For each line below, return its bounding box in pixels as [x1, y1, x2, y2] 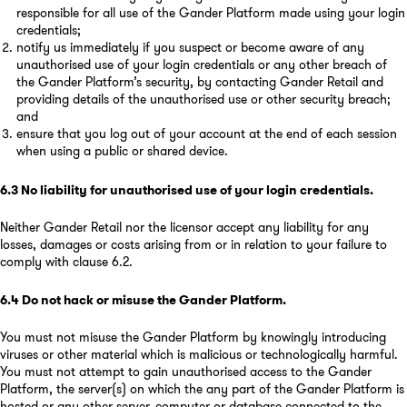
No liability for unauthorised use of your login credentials [21, 181, 370, 200]
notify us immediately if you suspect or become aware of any [15, 38, 364, 57]
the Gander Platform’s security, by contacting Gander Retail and [15, 73, 383, 92]
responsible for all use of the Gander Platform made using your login [15, 4, 405, 23]
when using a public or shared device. [15, 142, 228, 161]
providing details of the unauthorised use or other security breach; [15, 90, 391, 109]
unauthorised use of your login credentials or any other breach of [15, 55, 387, 74]
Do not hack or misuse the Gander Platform [22, 290, 283, 309]
